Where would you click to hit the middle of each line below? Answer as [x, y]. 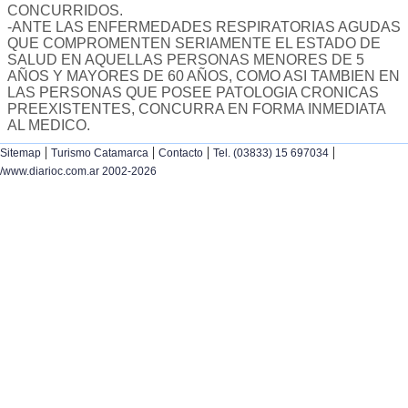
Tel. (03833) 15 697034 [271, 153]
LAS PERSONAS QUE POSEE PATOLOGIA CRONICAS [193, 93]
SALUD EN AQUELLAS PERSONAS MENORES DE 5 [186, 60]
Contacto [181, 153]
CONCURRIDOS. [65, 11]
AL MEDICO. [49, 126]
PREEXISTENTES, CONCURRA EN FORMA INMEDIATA [196, 109]
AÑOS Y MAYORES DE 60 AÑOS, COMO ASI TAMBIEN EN [204, 76]
